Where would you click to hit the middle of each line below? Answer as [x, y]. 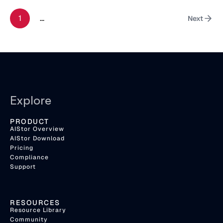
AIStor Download [37, 138]
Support [23, 167]
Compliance [29, 157]
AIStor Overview [37, 129]
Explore [31, 100]
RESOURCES [35, 203]
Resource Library [38, 210]
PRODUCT [30, 121]
